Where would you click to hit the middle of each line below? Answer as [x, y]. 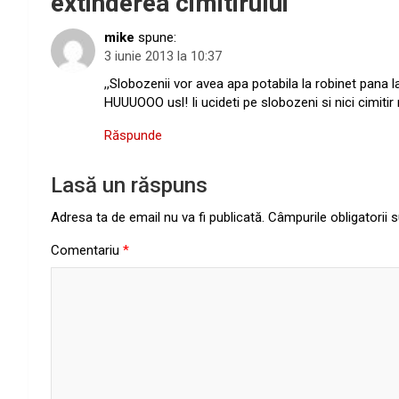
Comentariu [87, 251]
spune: [157, 38]
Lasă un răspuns [129, 186]
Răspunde [133, 136]
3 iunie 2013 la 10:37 [163, 57]
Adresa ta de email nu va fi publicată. [158, 218]
